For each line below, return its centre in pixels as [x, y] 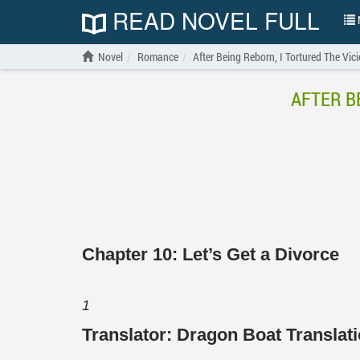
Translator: [129, 335]
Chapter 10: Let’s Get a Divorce [211, 254]
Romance [158, 57]
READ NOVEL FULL [213, 20]
